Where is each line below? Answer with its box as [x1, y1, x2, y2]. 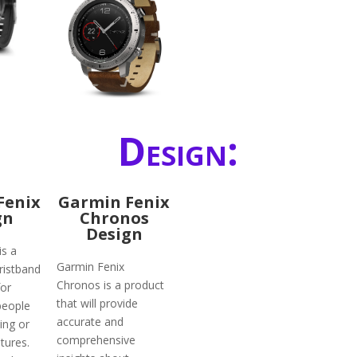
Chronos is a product [57, 277, 165, 293]
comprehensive [57, 332, 136, 348]
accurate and [57, 314, 124, 330]
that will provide [57, 296, 139, 312]
